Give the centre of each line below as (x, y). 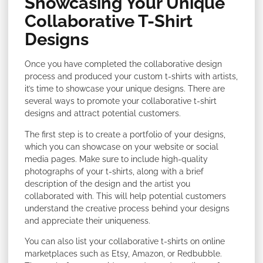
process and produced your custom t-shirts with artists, (131, 77)
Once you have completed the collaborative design (123, 64)
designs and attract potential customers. (103, 114)
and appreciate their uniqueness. (87, 220)
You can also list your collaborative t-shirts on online (125, 242)
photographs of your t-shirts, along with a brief (114, 171)
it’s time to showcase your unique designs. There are (125, 89)
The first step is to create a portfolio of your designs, (125, 134)
